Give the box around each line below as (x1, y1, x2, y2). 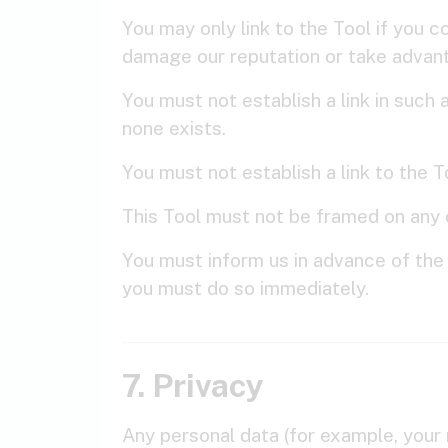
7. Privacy (122, 367, 264, 404)
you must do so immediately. (122, 277, 369, 299)
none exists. (122, 117, 226, 139)
